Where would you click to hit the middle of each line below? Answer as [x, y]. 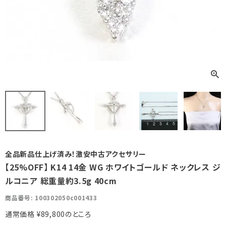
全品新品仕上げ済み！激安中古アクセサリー [76, 154]
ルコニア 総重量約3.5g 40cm [61, 181]
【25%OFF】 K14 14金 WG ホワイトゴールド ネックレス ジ [113, 167]
